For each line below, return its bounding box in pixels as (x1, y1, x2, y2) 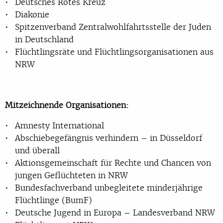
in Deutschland (15, 33, 74, 45)
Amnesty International (15, 119, 104, 131)
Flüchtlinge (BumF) (15, 194, 92, 206)
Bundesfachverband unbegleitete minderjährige (15, 182, 203, 193)
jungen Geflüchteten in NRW (15, 169, 128, 181)
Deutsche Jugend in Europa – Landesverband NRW (15, 207, 215, 218)
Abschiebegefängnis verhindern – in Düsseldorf (15, 132, 202, 143)
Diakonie (15, 8, 49, 20)
